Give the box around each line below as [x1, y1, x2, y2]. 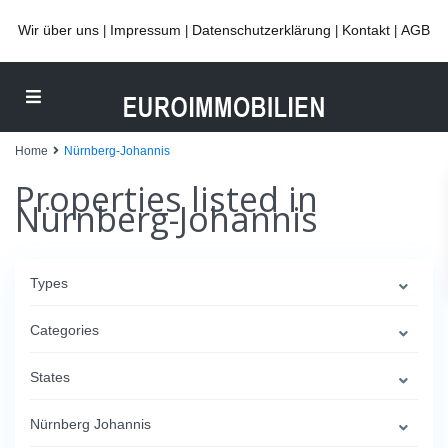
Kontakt [342, 22, 390, 38]
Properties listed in [15, 176, 318, 222]
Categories [30, 322, 99, 338]
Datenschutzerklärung [192, 22, 331, 38]
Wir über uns [18, 22, 99, 38]
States [30, 369, 70, 385]
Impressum [110, 22, 181, 38]
